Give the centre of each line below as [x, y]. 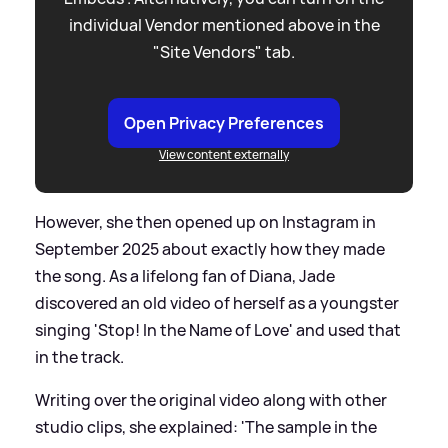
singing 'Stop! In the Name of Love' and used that [218, 329]
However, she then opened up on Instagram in [205, 221]
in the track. [79, 356]
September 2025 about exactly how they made [210, 248]
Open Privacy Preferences [224, 122]
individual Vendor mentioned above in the [224, 24]
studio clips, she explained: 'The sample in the [206, 426]
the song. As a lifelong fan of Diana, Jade [185, 275]
